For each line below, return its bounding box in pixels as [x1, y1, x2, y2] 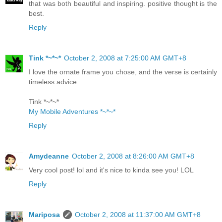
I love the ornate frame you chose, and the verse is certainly [29, 68, 217, 76]
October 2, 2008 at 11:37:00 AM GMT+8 [75, 211, 201, 219]
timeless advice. [29, 78, 79, 86]
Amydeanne [29, 152, 69, 161]
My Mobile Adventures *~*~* [29, 108, 115, 116]
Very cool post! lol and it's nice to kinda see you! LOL [29, 166, 194, 174]
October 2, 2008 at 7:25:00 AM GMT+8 [64, 54, 186, 62]
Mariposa [29, 211, 60, 219]
